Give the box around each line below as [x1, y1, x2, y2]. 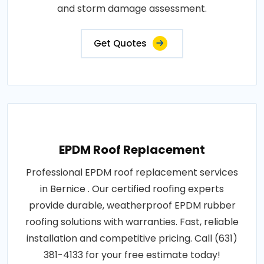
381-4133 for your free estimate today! [44, 248, 220, 262]
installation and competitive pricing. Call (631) [27, 232, 237, 246]
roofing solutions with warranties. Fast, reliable [25, 215, 239, 229]
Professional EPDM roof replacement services [26, 166, 238, 180]
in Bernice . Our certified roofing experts [40, 182, 224, 196]
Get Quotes [94, 37, 147, 50]
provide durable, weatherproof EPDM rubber [28, 199, 236, 213]
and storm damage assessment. [57, 2, 207, 16]
